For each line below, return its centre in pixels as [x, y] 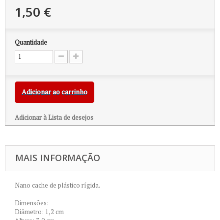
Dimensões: [32, 203]
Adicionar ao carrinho [55, 92]
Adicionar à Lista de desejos [54, 117]
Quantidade [31, 42]
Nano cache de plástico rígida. [57, 185]
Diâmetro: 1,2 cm [39, 212]
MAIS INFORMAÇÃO [58, 158]
